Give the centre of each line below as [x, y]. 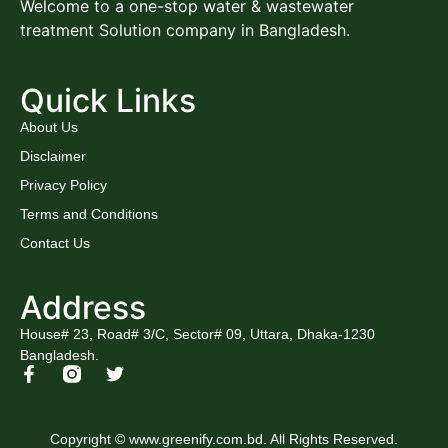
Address [83, 308]
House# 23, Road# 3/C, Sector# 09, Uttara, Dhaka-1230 [197, 334]
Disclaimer [53, 155]
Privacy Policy [63, 184]
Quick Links [108, 100]
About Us [49, 126]
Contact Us [55, 242]
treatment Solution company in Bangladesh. [185, 30]
